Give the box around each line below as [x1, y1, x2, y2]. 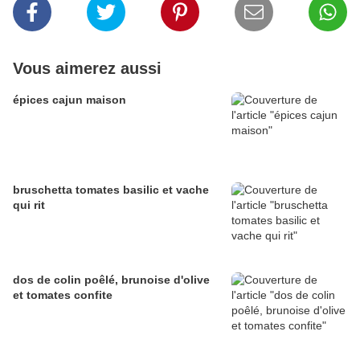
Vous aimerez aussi [13, 59, 162, 78]
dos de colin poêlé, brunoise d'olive [13, 273, 210, 287]
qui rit [13, 198, 45, 212]
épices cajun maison [13, 93, 126, 107]
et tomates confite [13, 288, 112, 302]
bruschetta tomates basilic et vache [13, 183, 209, 197]
